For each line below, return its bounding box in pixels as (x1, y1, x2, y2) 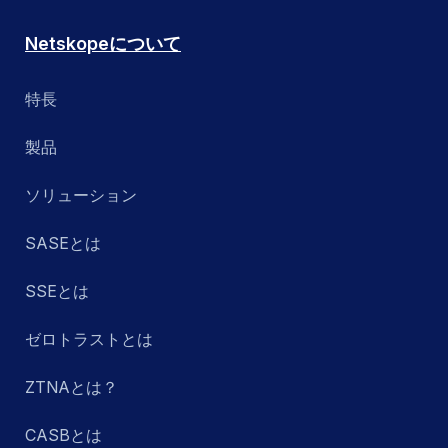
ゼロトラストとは (25, 329, 153, 350)
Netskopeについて (25, 33, 181, 55)
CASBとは (25, 425, 102, 446)
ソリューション (25, 185, 137, 206)
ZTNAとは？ (25, 377, 118, 398)
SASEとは (25, 233, 101, 254)
